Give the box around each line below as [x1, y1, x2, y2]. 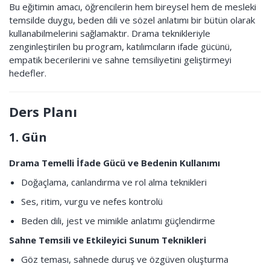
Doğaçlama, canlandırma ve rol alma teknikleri [21, 176, 207, 188]
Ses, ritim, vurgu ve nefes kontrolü [21, 195, 163, 207]
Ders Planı [9, 102, 77, 121]
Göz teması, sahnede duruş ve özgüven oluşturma [21, 253, 228, 265]
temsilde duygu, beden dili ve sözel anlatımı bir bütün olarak [9, 14, 255, 26]
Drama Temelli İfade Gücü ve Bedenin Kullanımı [9, 157, 220, 169]
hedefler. [9, 67, 46, 79]
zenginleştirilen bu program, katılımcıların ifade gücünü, [9, 40, 232, 52]
